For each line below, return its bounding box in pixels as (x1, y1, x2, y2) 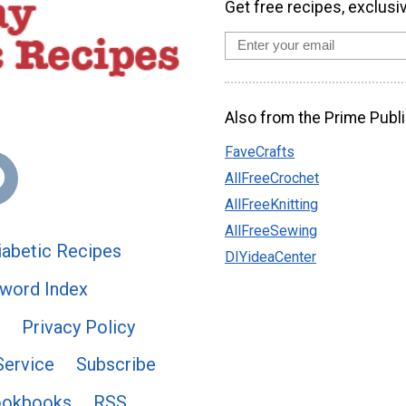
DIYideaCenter (225, 248, 316, 266)
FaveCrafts (225, 143, 295, 161)
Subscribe (75, 353, 156, 376)
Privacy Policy (22, 315, 135, 338)
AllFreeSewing (225, 222, 317, 240)
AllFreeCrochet (225, 169, 319, 188)
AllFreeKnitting (225, 196, 318, 214)
